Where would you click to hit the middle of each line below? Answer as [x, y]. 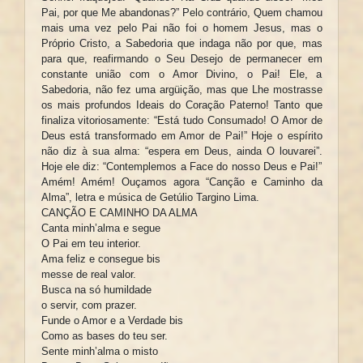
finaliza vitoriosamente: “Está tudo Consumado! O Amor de [181, 121]
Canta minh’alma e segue [100, 228]
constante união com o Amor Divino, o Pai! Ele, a [181, 75]
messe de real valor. [88, 275]
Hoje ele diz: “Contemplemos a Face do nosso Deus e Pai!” [181, 167]
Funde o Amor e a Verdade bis [112, 321]
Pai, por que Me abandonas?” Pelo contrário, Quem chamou [181, 13]
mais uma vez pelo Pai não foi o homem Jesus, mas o [181, 28]
